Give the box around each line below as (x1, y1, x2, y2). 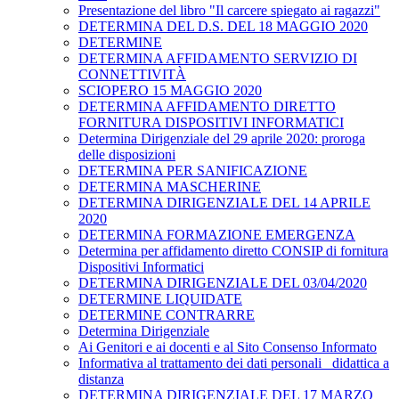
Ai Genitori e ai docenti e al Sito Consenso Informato (78, 339, 377, 355)
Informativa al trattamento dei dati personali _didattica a (78, 355, 389, 371)
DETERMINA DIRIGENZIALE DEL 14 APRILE (78, 195, 370, 211)
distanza (78, 371, 124, 387)
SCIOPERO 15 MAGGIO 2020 (78, 83, 262, 99)
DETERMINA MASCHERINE (78, 179, 261, 195)
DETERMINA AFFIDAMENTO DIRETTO (78, 99, 336, 115)
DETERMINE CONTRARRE (78, 307, 255, 323)
